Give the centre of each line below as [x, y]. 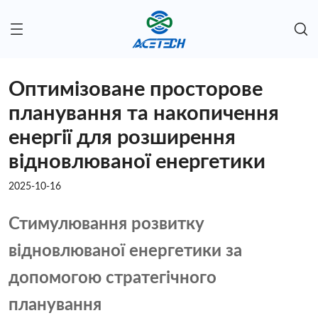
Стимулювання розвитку [106, 225]
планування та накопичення [144, 114]
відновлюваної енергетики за [125, 252]
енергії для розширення [122, 138]
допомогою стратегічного [113, 279]
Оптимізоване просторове [136, 90]
